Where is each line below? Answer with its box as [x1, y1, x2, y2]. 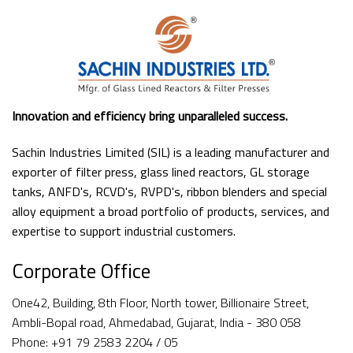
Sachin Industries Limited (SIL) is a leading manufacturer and [12, 142, 329, 162]
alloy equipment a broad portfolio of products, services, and [12, 201, 329, 221]
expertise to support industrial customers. [12, 221, 236, 240]
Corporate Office [12, 255, 150, 286]
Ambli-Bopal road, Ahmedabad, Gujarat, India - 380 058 [12, 313, 301, 333]
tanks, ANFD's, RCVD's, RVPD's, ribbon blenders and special [12, 181, 327, 201]
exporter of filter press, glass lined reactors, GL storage [12, 162, 310, 181]
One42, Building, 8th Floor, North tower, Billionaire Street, [12, 293, 309, 313]
